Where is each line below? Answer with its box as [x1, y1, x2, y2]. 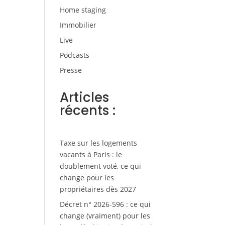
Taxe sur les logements [60, 138, 138, 148]
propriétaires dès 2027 [60, 184, 137, 194]
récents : [60, 101, 116, 120]
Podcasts [60, 50, 90, 60]
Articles [60, 88, 109, 107]
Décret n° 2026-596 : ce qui [60, 199, 151, 209]
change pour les [60, 173, 115, 183]
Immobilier [60, 20, 97, 30]
